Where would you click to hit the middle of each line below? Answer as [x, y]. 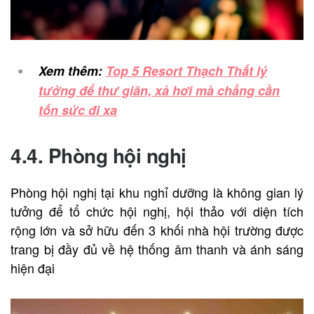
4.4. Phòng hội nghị [98, 155]
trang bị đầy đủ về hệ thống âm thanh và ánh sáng [157, 248]
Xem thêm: [72, 70]
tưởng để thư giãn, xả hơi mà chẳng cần [159, 90]
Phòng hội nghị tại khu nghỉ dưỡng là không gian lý [157, 192]
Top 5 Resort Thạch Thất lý [186, 70]
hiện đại [33, 267]
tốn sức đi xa [78, 110]
